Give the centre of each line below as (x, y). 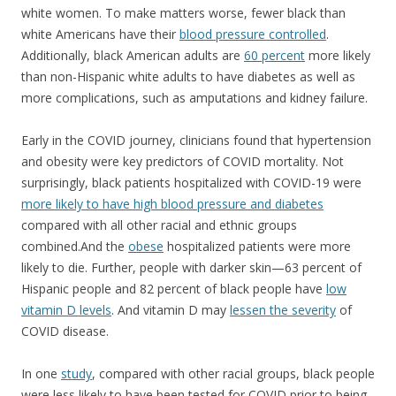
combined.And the (75, 246)
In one (41, 373)
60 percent (274, 55)
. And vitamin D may (171, 309)
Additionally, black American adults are (133, 55)
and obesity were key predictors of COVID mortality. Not (183, 161)
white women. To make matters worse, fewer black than (183, 12)
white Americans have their (100, 34)
